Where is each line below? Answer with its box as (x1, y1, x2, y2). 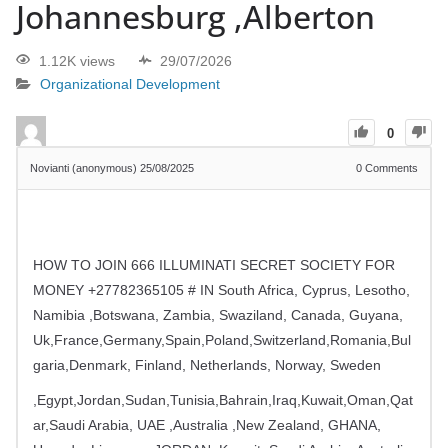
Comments (362, 161, 418, 174)
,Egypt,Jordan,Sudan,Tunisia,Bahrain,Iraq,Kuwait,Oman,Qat (33, 391, 413, 408)
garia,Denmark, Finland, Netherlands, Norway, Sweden (33, 356, 381, 373)
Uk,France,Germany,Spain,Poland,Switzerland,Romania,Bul (33, 331, 411, 348)
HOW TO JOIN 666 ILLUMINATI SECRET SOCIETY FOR (33, 256, 395, 273)
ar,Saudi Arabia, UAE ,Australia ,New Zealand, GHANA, (33, 416, 381, 433)
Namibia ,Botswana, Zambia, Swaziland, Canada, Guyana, (33, 306, 403, 323)
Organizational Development (40, 76, 220, 93)
